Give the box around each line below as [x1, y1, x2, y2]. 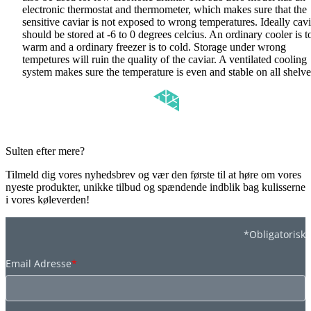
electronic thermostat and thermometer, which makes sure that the [22, 3, 307, 16]
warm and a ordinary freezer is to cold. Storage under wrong [22, 41, 286, 53]
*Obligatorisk [244, 228, 305, 242]
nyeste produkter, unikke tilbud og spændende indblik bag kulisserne [6, 181, 305, 194]
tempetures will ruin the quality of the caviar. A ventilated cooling [22, 53, 307, 66]
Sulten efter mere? [6, 145, 85, 158]
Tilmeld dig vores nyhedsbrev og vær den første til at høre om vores [6, 169, 301, 181]
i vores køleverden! [6, 194, 90, 206]
